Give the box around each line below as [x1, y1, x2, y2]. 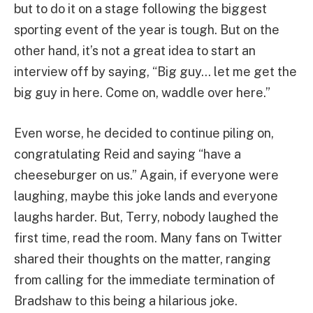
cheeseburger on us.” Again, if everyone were [14, 167, 279, 182]
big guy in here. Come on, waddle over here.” [14, 85, 270, 101]
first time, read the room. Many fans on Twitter [14, 230, 282, 245]
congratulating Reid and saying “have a [14, 146, 241, 161]
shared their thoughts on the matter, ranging [14, 251, 271, 266]
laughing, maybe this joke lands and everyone [14, 188, 278, 203]
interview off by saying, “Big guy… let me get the [14, 64, 297, 80]
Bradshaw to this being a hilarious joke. [14, 293, 238, 308]
